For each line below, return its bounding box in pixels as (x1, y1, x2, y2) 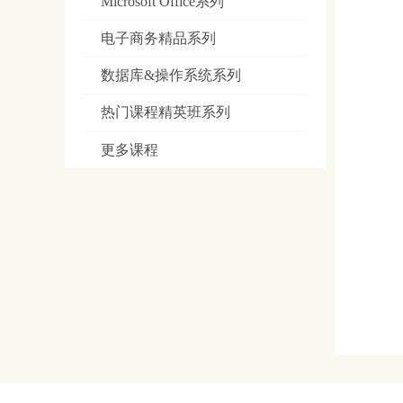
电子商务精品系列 (101, 30, 216, 46)
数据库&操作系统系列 (101, 67, 241, 83)
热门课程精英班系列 (101, 103, 230, 120)
